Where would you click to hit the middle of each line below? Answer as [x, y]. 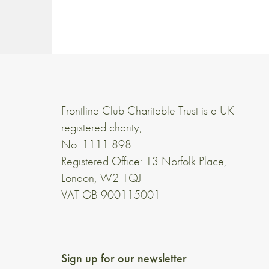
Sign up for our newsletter [124, 258]
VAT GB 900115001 [111, 194]
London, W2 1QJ [101, 177]
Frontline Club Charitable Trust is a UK [148, 110]
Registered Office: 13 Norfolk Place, [144, 161]
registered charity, [102, 127]
